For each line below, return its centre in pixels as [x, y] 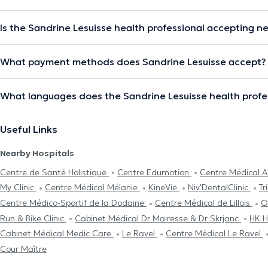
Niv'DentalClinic [219, 188]
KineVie [164, 188]
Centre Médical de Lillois [204, 203]
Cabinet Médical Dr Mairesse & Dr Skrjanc [158, 218]
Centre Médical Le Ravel [214, 234]
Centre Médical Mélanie [92, 188]
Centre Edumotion [154, 172]
